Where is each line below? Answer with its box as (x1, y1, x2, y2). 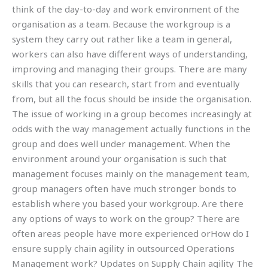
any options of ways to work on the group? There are (12, 212, 240, 224)
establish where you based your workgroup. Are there (12, 197, 243, 209)
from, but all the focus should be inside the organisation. (12, 92, 251, 105)
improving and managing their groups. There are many (12, 62, 247, 75)
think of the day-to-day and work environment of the (12, 2, 239, 15)
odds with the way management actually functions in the (12, 122, 251, 135)
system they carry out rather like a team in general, (12, 32, 232, 45)
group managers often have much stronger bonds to (12, 182, 236, 194)
